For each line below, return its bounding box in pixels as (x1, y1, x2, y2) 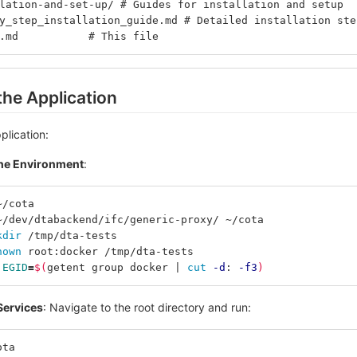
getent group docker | (47, 261, 187, 274)
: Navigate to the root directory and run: (43, 300, 251, 315)
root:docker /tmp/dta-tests (28, 245, 194, 258)
